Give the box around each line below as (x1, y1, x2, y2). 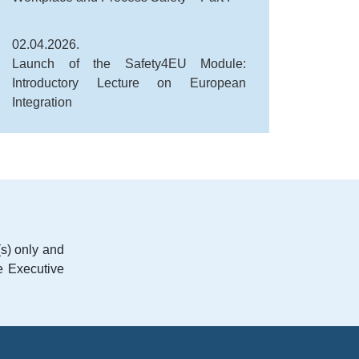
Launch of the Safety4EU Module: (12, 57, 247, 71)
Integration (12, 95, 72, 110)
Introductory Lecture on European (12, 76, 247, 91)
